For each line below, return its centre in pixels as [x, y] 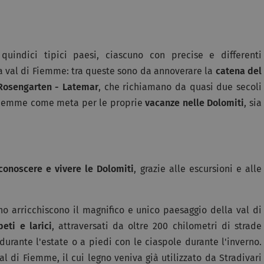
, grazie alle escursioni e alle [198, 169]
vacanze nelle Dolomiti [195, 103]
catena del [238, 71]
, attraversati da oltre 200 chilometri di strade [157, 226]
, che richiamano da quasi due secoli [180, 87]
